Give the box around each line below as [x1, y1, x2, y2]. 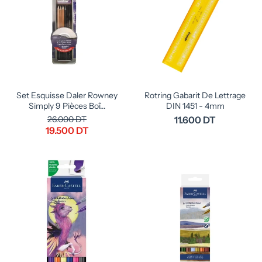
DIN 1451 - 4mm [166, 101, 225, 111]
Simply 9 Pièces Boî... [28, 101, 106, 111]
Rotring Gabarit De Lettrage [144, 90, 246, 101]
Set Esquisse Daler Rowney [16, 90, 118, 101]
